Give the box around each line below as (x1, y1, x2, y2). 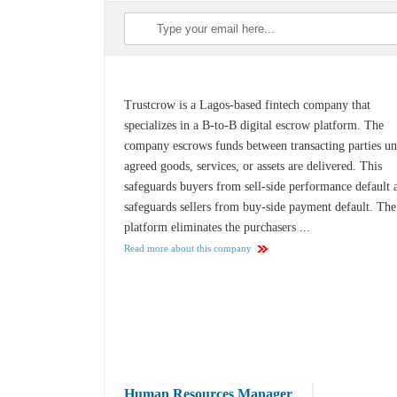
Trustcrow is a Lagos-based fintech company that (124, 98, 371, 113)
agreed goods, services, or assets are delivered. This (124, 160, 383, 174)
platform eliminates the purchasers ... (124, 221, 311, 235)
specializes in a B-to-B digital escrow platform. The (124, 119, 385, 133)
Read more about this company (124, 243, 253, 254)
